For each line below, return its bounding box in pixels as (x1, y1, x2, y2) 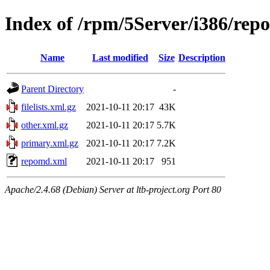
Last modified (92, 52, 148, 63)
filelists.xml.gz (21, 101, 76, 112)
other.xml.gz (21, 119, 68, 130)
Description (178, 52, 225, 63)
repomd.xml (21, 155, 67, 166)
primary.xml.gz (21, 137, 78, 148)
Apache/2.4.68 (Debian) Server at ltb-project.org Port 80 (5, 184, 221, 195)
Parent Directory (21, 83, 84, 94)
